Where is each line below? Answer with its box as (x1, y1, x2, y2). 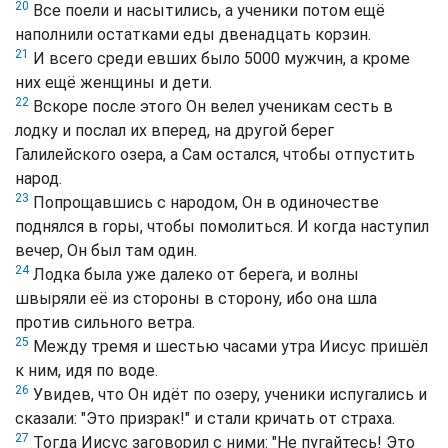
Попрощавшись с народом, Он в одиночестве (29, 193, 379, 213)
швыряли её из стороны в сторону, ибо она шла (15, 289, 377, 309)
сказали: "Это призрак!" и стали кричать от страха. (15, 409, 395, 429)
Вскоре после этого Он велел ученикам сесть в (29, 97, 393, 117)
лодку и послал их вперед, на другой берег (15, 121, 334, 141)
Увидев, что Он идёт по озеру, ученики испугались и (29, 385, 427, 405)
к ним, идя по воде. (15, 361, 158, 381)
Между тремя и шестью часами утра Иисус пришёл (29, 337, 428, 357)
